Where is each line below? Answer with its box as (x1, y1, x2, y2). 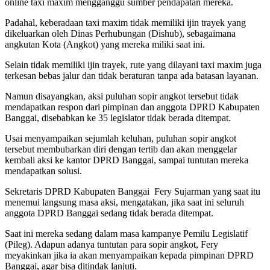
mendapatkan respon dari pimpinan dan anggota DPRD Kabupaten (5, 102, 260, 113)
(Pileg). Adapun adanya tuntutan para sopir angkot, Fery (5, 239, 218, 250)
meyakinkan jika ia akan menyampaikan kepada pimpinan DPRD (5, 250, 254, 261)
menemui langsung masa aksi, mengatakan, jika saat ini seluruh (5, 197, 244, 208)
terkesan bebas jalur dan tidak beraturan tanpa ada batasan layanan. (5, 71, 259, 81)
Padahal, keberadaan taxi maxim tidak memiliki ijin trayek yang (5, 17, 246, 28)
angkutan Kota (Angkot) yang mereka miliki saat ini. (5, 39, 205, 50)
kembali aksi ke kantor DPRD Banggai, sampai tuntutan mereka (5, 155, 248, 166)
